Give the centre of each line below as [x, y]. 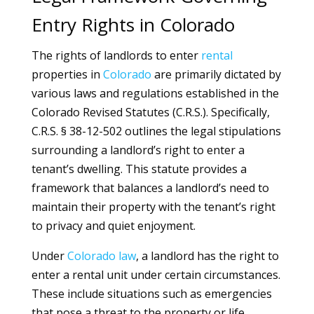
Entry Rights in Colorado [133, 25]
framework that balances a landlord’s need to [150, 188]
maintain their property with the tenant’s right [153, 207]
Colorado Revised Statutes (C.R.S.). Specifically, [150, 112]
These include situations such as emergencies [151, 294]
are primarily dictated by [216, 74]
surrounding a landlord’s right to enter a [138, 150]
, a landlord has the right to [207, 256]
